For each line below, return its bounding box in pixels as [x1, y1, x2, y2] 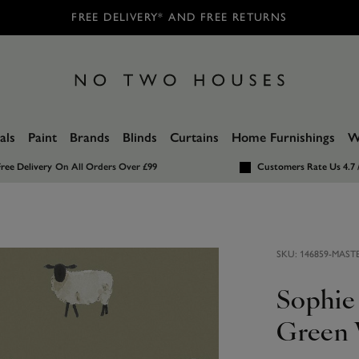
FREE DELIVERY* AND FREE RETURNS [71, 10, 288, 24]
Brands [70, 130, 110, 145]
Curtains [170, 130, 219, 145]
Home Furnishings [232, 130, 335, 145]
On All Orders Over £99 [54, 161, 157, 172]
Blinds [123, 130, 157, 145]
